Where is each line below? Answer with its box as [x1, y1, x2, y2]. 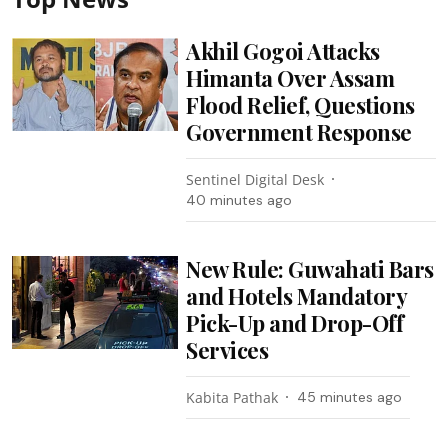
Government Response [186, 116, 412, 147]
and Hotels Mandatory [186, 280, 407, 311]
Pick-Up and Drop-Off [186, 307, 404, 338]
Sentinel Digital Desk [186, 169, 325, 189]
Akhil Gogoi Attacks [186, 35, 380, 66]
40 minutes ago [186, 190, 293, 209]
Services [186, 334, 269, 365]
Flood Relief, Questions [186, 89, 415, 120]
